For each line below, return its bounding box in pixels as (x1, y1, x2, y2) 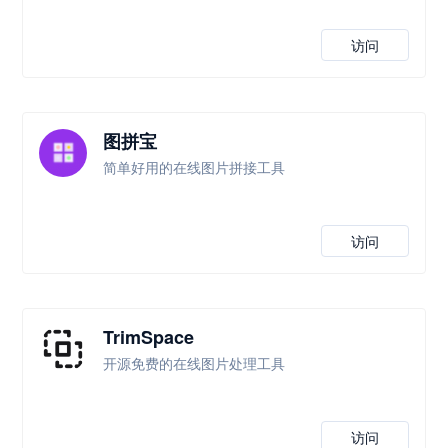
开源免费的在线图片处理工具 (103, 353, 286, 373)
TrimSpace (103, 324, 195, 350)
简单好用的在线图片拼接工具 (103, 157, 286, 177)
